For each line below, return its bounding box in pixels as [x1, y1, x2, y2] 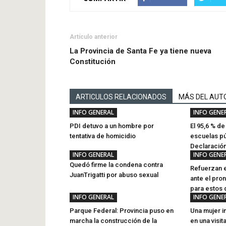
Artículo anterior [70, 33, 118, 40]
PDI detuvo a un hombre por [70, 122, 154, 130]
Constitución [70, 57, 116, 66]
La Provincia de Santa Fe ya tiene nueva [70, 46, 211, 55]
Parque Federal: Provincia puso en [70, 207, 174, 214]
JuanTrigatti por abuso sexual [70, 171, 158, 179]
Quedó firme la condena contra [70, 161, 163, 168]
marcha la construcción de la [70, 217, 157, 224]
